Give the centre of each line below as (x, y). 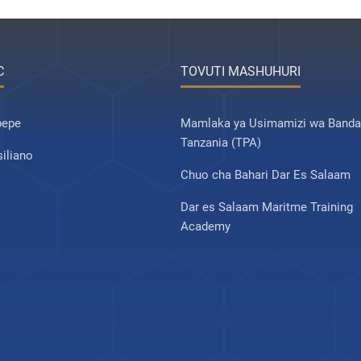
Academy (205, 226)
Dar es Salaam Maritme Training (267, 207)
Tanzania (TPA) (221, 143)
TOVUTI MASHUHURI (241, 71)
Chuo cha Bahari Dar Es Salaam (266, 175)
